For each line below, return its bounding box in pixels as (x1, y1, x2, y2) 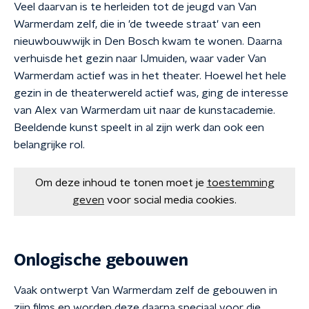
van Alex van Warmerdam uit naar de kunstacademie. (14, 105, 275, 116)
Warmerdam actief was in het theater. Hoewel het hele (14, 70, 286, 81)
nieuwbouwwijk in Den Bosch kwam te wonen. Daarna (14, 36, 282, 47)
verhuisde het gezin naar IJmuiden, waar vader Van (14, 53, 266, 64)
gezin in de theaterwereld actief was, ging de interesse (14, 88, 288, 99)
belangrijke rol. (14, 139, 85, 150)
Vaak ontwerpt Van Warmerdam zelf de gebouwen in (14, 285, 277, 296)
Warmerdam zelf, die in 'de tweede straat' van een (14, 19, 261, 30)
